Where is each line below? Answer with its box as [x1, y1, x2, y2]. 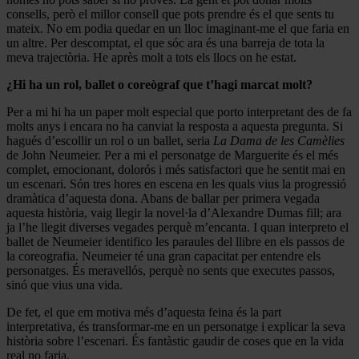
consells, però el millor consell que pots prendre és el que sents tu [6, 6, 334, 21]
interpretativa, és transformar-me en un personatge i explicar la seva [6, 319, 345, 333]
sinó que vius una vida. [6, 277, 123, 292]
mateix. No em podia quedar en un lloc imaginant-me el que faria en [6, 21, 349, 35]
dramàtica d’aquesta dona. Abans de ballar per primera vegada [6, 191, 320, 205]
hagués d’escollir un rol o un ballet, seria [6, 133, 213, 147]
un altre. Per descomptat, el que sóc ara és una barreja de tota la [6, 35, 325, 50]
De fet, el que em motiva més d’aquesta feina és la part [6, 305, 281, 319]
